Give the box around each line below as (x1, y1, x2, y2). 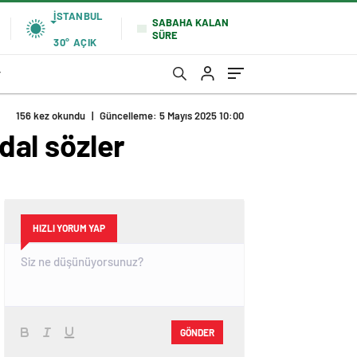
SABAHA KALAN (152, 15, 229, 29)
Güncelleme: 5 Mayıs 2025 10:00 (100, 109, 244, 122)
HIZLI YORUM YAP (33, 222, 105, 233)
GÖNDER (180, 326, 214, 338)
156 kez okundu (16, 109, 85, 122)
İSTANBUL (53, 9, 103, 22)
